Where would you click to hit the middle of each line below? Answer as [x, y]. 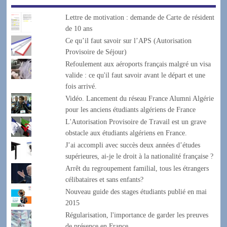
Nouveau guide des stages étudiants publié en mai [136, 192]
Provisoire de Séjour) [96, 52]
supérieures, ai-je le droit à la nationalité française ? [140, 157]
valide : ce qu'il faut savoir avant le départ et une [136, 75]
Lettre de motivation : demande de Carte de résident [140, 17]
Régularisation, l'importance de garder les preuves [137, 215]
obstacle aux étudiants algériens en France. [126, 133]
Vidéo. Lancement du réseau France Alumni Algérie [140, 99]
